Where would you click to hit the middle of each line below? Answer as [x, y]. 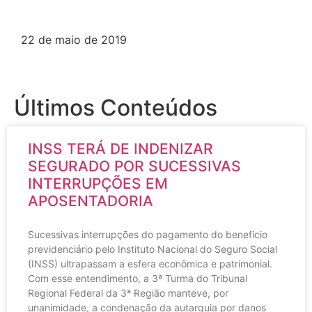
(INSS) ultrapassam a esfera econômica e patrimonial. [150, 263]
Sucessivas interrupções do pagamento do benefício [148, 234]
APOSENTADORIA [91, 201]
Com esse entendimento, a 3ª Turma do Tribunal [138, 278]
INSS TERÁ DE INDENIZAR [120, 148]
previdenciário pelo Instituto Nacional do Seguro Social [153, 249]
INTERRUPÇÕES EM [98, 183]
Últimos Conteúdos [116, 107]
